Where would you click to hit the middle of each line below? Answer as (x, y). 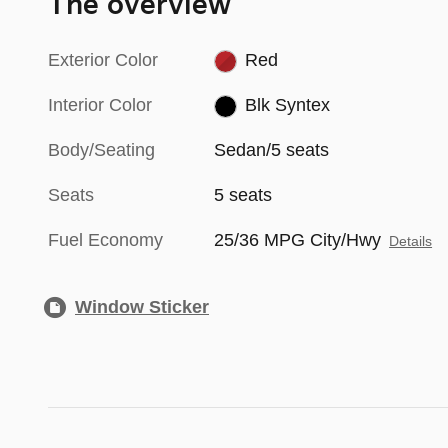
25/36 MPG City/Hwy (298, 240)
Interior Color (100, 105)
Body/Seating (101, 150)
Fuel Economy (105, 240)
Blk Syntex (287, 105)
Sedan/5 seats (272, 150)
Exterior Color (103, 60)
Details (411, 242)
